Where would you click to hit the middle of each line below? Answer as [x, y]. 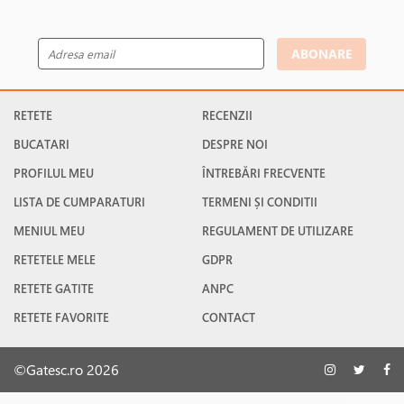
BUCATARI [41, 144]
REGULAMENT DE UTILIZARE [278, 230]
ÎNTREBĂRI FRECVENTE [264, 173]
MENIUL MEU [49, 230]
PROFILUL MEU [54, 173]
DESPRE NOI [235, 144]
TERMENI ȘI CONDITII [260, 202]
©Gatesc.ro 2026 [66, 369]
